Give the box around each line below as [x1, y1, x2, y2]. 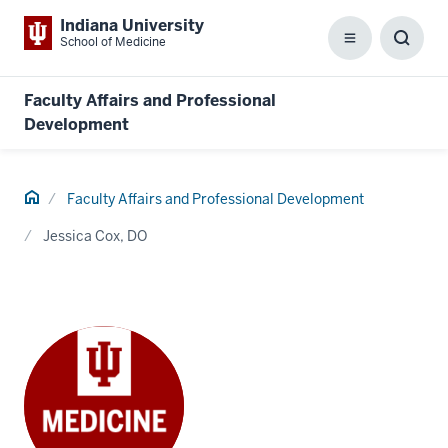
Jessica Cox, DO [43, 227, 147, 245]
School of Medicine [60, 34, 166, 50]
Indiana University [60, 15, 204, 36]
